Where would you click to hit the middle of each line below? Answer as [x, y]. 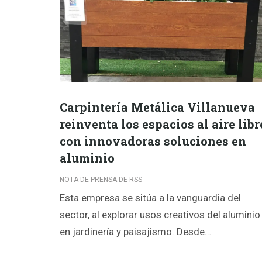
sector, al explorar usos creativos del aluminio [160, 215]
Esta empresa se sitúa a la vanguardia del [150, 198]
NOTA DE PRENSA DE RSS [101, 180]
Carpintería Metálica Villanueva [157, 107]
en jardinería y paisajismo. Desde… [135, 232]
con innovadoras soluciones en [153, 141]
